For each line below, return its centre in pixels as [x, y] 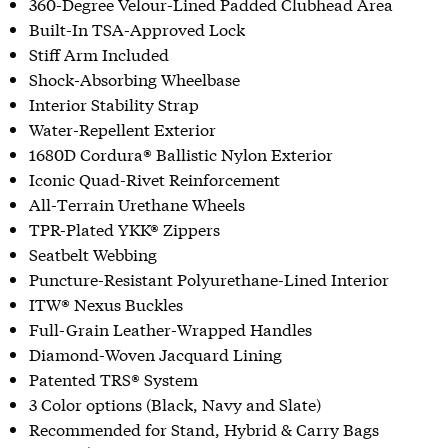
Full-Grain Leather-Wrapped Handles [170, 328]
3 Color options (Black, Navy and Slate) [174, 403]
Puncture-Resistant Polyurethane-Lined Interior [208, 278]
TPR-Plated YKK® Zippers [124, 228]
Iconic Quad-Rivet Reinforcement [154, 178]
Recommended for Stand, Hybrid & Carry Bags [203, 428]
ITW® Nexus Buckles [105, 303]
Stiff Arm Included [98, 53]
